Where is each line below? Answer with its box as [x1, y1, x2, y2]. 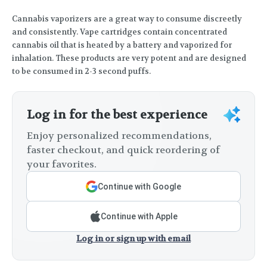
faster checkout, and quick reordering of [27, 144, 220, 157]
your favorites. [27, 158, 97, 171]
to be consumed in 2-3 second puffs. [12, 66, 151, 77]
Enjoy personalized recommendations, [27, 129, 212, 142]
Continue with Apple [100, 212, 178, 222]
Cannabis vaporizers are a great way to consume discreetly [12, 14, 242, 24]
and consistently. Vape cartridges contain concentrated [12, 27, 227, 38]
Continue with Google [98, 182, 181, 192]
